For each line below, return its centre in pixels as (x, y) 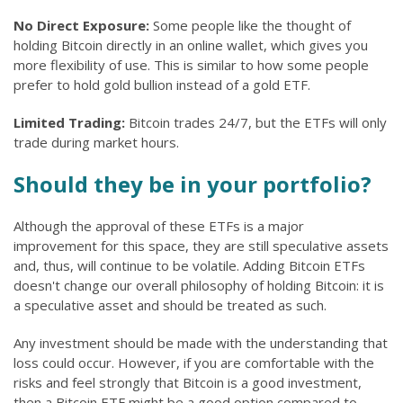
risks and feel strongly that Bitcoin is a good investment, (188, 382)
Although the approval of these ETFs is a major (159, 226)
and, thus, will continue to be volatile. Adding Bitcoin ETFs (189, 265)
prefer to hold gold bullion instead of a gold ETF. (162, 85)
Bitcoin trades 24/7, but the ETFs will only (256, 122)
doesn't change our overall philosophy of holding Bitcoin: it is (199, 285)
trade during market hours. (96, 142)
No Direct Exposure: (81, 25)
